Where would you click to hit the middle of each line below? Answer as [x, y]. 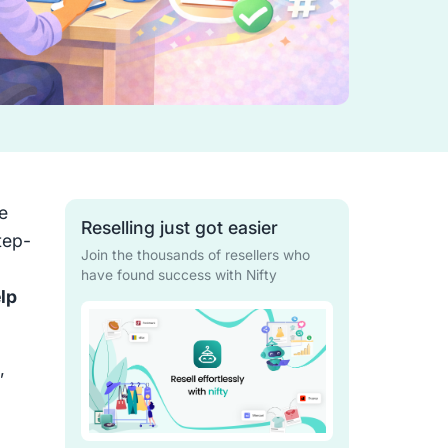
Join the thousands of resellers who [195, 255]
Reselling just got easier [179, 228]
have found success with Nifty [178, 275]
